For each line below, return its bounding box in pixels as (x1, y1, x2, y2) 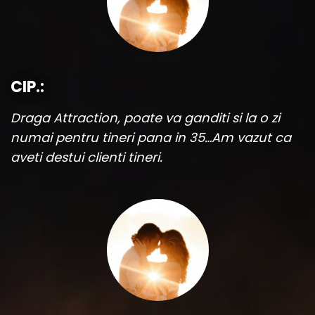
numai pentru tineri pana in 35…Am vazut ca (11, 129, 291, 147)
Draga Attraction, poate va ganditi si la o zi (11, 109, 280, 127)
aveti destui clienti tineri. (11, 148, 162, 167)
